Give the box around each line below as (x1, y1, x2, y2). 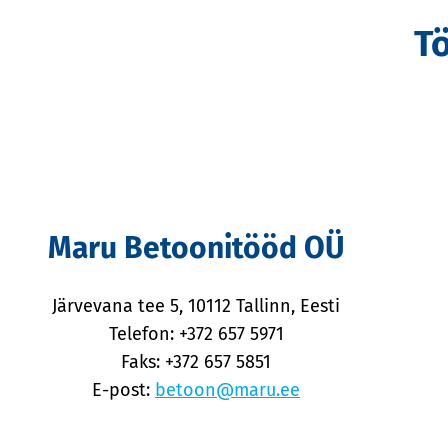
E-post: (92, 379, 155, 402)
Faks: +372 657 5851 (121, 351, 271, 374)
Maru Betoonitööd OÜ (47, 230, 345, 267)
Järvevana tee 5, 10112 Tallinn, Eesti (52, 295, 340, 318)
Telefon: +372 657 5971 (108, 323, 284, 346)
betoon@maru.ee (155, 379, 300, 402)
